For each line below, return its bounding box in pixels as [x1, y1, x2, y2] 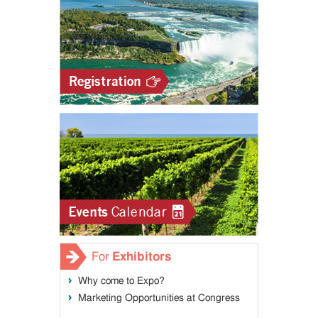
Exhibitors [112, 251, 171, 263]
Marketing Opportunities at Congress [78, 293, 240, 303]
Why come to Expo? [78, 276, 165, 286]
